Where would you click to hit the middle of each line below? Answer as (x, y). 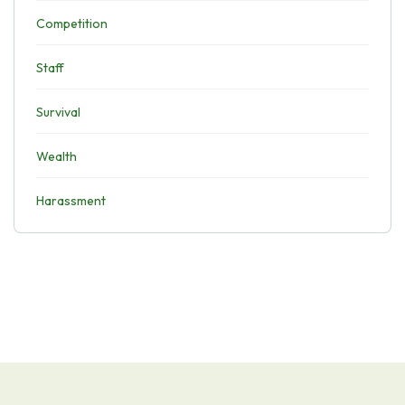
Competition (72, 24)
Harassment (71, 201)
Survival (58, 112)
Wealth (57, 156)
